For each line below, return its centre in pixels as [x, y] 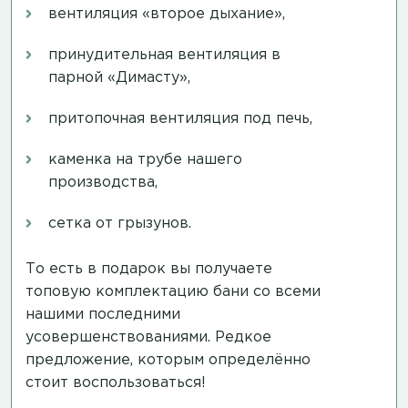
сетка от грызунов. [120, 223]
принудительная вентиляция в [164, 55]
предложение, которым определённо [168, 360]
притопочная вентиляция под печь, [180, 118]
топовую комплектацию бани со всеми [173, 291]
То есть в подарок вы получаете [149, 269]
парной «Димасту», [119, 77]
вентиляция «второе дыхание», [167, 14]
